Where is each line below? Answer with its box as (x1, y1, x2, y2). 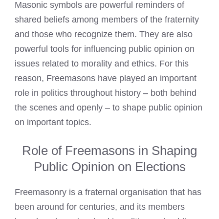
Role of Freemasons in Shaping (22, 143, 197, 158)
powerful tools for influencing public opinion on (15, 44, 195, 54)
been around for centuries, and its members (15, 202, 185, 212)
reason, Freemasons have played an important (15, 73, 197, 84)
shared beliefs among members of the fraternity (15, 15, 199, 25)
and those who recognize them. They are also (15, 29, 193, 40)
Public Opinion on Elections (33, 159, 186, 175)
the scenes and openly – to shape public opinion (15, 103, 202, 113)
